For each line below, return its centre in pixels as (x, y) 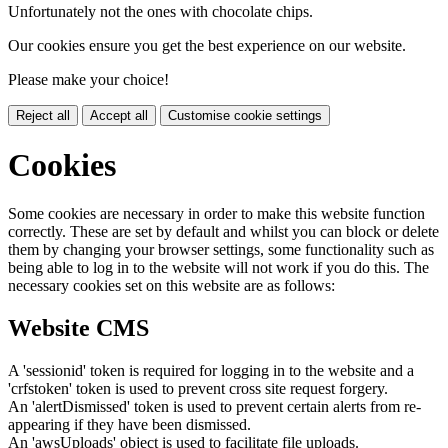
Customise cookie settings (245, 115)
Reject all (43, 115)
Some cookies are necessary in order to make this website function (216, 214)
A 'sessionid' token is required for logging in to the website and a (211, 371)
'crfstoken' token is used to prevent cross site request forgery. (198, 389)
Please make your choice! (88, 79)
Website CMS (78, 328)
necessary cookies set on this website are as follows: (171, 286)
